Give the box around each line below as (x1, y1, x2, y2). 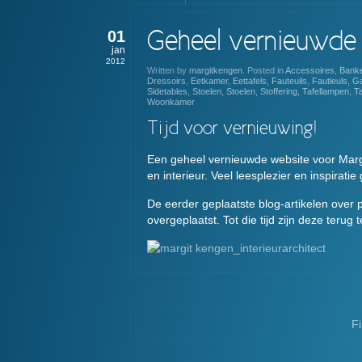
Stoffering (260, 86, 297, 97)
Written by (147, 65, 189, 76)
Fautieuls (312, 76, 347, 86)
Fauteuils (271, 76, 307, 86)
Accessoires (285, 65, 335, 76)
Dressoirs (147, 76, 186, 86)
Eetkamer (191, 76, 228, 86)
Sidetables (147, 86, 187, 97)
